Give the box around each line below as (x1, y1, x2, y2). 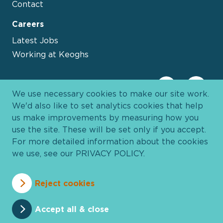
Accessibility (96, 191, 139, 199)
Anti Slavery (149, 191, 191, 199)
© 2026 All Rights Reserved (114, 156, 211, 164)
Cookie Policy (70, 179, 118, 187)
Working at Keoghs (12, 49, 89, 59)
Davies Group (12, 156, 59, 164)
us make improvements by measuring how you (12, 113, 199, 122)
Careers (12, 19, 44, 28)
